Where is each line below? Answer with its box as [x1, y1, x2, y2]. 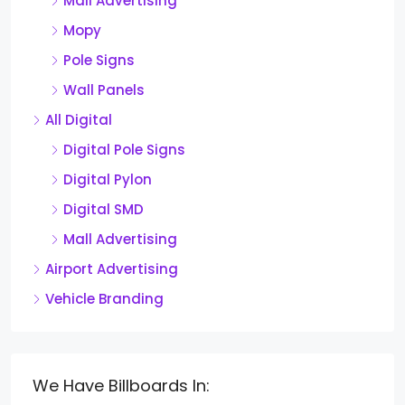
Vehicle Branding [45, 289, 164, 308]
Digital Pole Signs [63, 140, 185, 159]
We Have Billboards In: [33, 374, 210, 397]
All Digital [45, 110, 112, 129]
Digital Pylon [63, 170, 152, 189]
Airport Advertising [45, 259, 178, 278]
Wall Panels [63, 80, 145, 99]
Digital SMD [63, 200, 144, 219]
